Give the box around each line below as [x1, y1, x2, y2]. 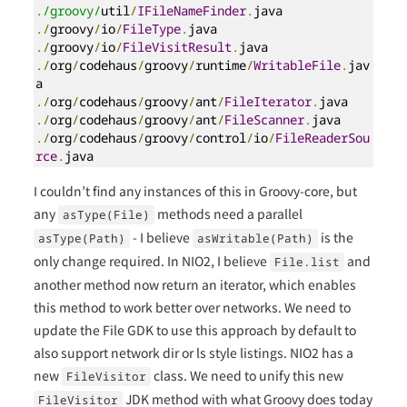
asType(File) [63, 206, 151, 223]
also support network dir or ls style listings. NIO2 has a [34, 342, 354, 362]
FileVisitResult [123, 37, 233, 55]
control [195, 128, 247, 146]
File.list [274, 253, 341, 270]
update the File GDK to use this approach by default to [34, 320, 357, 339]
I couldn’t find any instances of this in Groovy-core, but [34, 181, 358, 200]
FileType [123, 19, 182, 37]
